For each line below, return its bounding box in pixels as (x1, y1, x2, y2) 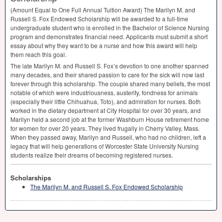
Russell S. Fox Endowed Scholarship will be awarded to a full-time (10, 14, 188, 23)
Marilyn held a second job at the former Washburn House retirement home (10, 115, 209, 123)
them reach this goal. (10, 50, 66, 58)
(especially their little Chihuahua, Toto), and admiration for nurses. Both (10, 97, 201, 106)
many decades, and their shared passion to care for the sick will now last (10, 70, 204, 79)
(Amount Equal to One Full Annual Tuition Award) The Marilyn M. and (10, 5, 195, 14)
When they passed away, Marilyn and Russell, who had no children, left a (10, 133, 206, 141)
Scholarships (10, 173, 51, 182)
